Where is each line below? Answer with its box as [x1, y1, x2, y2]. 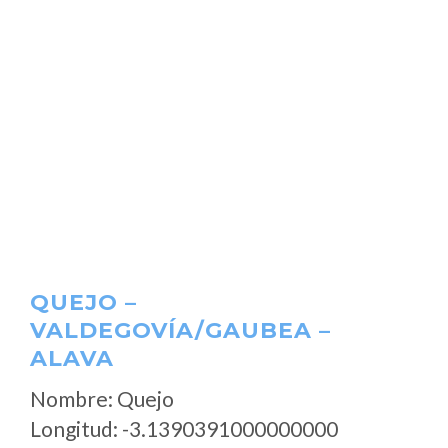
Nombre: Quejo [30, 386, 174, 411]
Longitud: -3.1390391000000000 [30, 416, 338, 441]
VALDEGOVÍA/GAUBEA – [30, 317, 331, 344]
